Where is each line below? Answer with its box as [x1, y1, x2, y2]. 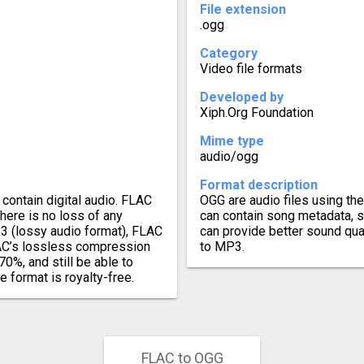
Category [200, 45, 258, 61]
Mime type [200, 132, 264, 149]
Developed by [200, 89, 284, 105]
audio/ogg [200, 148, 258, 164]
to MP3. [200, 238, 245, 254]
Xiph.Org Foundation [200, 104, 314, 120]
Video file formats [200, 60, 302, 76]
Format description [200, 176, 318, 193]
